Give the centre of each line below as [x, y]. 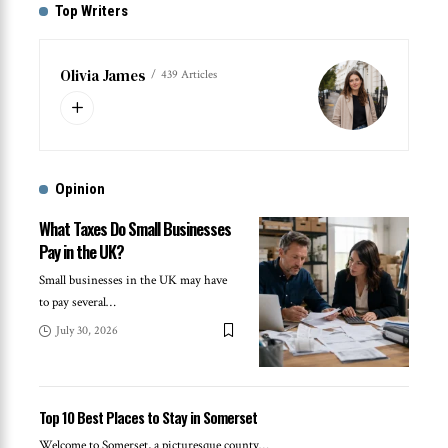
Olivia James [103, 75]
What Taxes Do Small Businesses [135, 228]
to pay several [72, 302]
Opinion [80, 188]
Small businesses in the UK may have [133, 280]
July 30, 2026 [87, 330]
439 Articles [189, 74]
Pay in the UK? [81, 251]
